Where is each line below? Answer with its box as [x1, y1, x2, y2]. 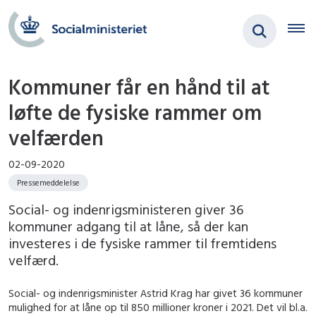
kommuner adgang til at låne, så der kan [8, 217, 248, 236]
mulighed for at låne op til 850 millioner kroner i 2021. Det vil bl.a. [8, 300, 308, 315]
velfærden [8, 124, 104, 152]
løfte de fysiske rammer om [8, 99, 262, 126]
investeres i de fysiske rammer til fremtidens [8, 234, 276, 253]
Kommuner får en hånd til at [8, 73, 270, 101]
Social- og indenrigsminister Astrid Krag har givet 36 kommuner [8, 286, 303, 300]
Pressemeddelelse [17, 177, 80, 188]
